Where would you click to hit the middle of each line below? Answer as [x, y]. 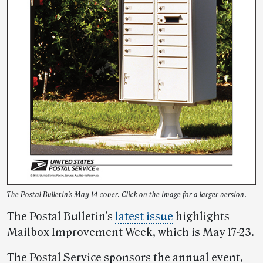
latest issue [144, 217]
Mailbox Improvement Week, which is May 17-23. [131, 232]
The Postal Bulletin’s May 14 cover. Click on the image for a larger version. [127, 195]
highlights [201, 217]
